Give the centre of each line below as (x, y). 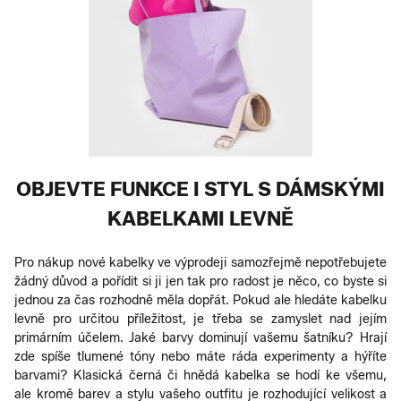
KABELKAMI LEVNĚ (200, 218)
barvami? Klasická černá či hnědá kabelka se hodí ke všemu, (200, 375)
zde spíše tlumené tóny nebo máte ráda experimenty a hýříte (200, 356)
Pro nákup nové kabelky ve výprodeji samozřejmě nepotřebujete (200, 262)
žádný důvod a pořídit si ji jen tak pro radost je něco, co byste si (200, 281)
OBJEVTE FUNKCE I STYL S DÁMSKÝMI (200, 189)
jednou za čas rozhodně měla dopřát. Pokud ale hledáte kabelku (200, 300)
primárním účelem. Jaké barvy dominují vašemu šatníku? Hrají (200, 337)
